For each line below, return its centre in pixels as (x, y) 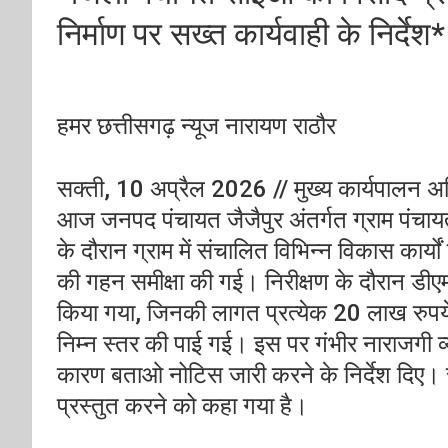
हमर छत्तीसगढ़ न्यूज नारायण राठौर (196, 126)
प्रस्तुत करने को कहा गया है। (182, 406)
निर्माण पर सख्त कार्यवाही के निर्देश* (251, 34)
